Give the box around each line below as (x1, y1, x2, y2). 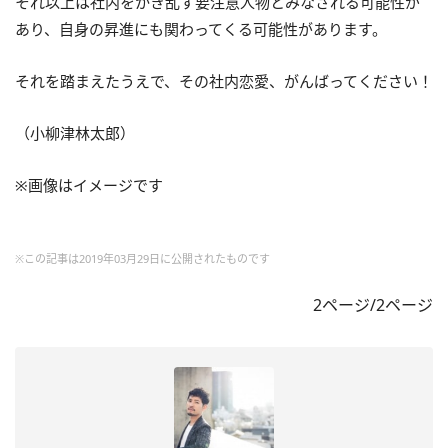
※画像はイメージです (15, 175, 163, 196)
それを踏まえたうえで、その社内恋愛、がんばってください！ (15, 71, 433, 92)
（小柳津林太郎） (15, 123, 135, 144)
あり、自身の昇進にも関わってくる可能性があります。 (15, 19, 387, 40)
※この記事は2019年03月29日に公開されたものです (15, 251, 270, 267)
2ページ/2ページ (313, 294, 433, 317)
